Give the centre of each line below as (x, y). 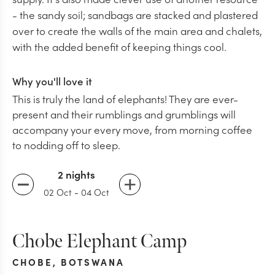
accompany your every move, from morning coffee (132, 129)
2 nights (76, 174)
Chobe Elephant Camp (99, 241)
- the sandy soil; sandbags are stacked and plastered (135, 14)
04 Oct (95, 192)
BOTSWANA (92, 261)
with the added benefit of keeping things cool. (119, 46)
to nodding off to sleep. (66, 145)
